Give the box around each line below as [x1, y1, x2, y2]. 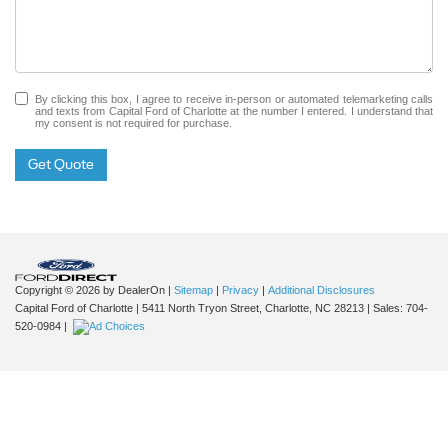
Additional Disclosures [268, 284, 375, 297]
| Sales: [364, 302, 406, 315]
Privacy [222, 284, 259, 297]
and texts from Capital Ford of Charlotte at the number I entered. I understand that [35, 105, 433, 118]
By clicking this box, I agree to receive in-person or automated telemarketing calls [35, 93, 433, 106]
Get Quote [28, 157, 94, 173]
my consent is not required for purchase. [35, 117, 232, 130]
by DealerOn [103, 284, 165, 297]
